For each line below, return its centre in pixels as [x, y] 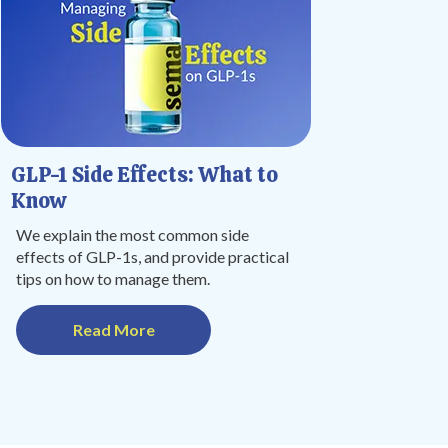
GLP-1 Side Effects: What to [144, 174]
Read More [113, 329]
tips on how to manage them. [113, 278]
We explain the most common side [132, 234]
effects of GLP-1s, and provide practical [152, 256]
